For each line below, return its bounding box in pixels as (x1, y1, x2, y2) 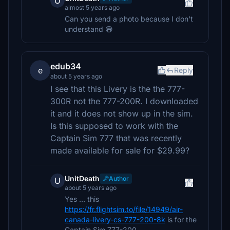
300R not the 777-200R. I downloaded (50, 96, 198, 106)
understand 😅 (65, 25, 113, 33)
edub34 (50, 61, 81, 71)
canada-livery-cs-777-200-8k (65, 215, 165, 224)
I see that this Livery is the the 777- (50, 84, 185, 94)
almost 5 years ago (65, 4, 120, 11)
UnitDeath (65, 174, 100, 183)
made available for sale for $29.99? (50, 145, 189, 156)
